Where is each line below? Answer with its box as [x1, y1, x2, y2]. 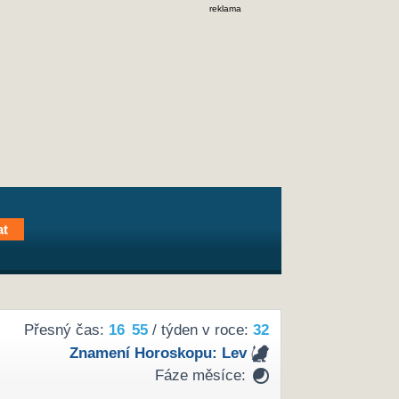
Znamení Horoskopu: [69, 344, 222, 362]
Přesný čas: [23, 322, 109, 339]
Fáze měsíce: [154, 367, 246, 385]
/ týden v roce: [147, 322, 253, 339]
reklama [209, 4, 241, 13]
